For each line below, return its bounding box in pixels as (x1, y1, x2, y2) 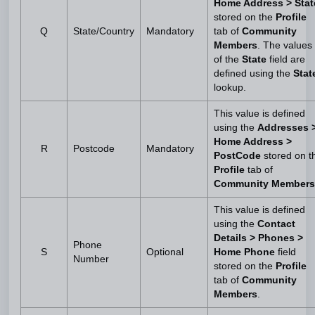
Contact (257, 219, 295, 229)
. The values (257, 40, 312, 51)
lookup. (214, 82, 246, 93)
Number (73, 254, 109, 264)
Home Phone (214, 247, 275, 257)
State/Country (73, 26, 134, 37)
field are (266, 54, 305, 65)
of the (214, 54, 242, 65)
